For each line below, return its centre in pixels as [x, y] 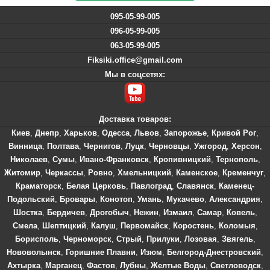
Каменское [197, 173]
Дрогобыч [109, 212]
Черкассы [64, 173]
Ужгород [210, 146]
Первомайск [144, 226]
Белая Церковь [96, 186]
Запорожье [185, 133]
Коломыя [237, 226]
